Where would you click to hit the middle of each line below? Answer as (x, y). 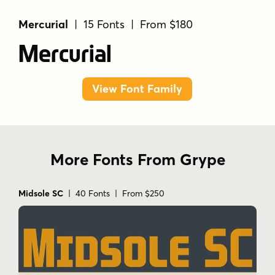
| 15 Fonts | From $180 (131, 24)
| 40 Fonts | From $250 (114, 194)
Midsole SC (41, 194)
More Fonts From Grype (137, 160)
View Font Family (137, 89)
